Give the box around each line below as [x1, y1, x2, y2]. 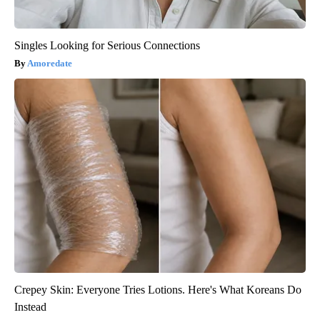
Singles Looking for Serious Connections [14, 39, 200, 51]
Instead [14, 300, 46, 313]
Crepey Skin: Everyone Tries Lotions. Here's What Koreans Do [14, 283, 301, 296]
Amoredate [27, 57, 72, 69]
